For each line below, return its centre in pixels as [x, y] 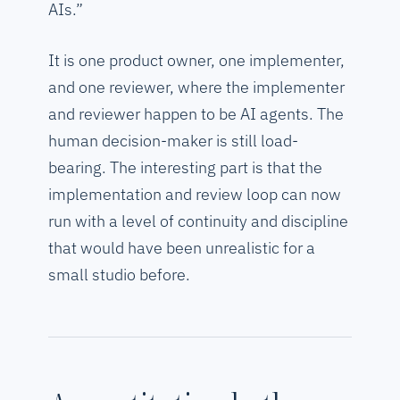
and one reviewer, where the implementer [196, 87]
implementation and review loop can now [195, 195]
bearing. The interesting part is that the [185, 168]
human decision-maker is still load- [173, 141]
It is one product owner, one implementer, [196, 61]
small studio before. [119, 275]
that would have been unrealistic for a [182, 248]
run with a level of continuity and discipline [198, 221]
